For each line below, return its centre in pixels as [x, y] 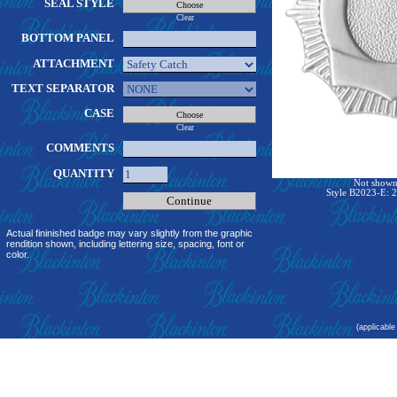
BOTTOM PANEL [67, 38]
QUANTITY [83, 173]
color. [17, 254]
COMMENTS [80, 148]
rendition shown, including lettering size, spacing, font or [125, 244]
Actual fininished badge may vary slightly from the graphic [129, 233]
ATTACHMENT [73, 63]
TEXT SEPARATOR [62, 88]
